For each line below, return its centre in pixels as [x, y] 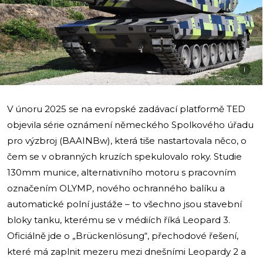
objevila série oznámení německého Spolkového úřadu [130, 124]
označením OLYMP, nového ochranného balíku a [116, 188]
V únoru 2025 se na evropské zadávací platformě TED [126, 109]
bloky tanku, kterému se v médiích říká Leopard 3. [119, 220]
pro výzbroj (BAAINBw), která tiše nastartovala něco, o [127, 140]
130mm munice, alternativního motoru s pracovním [122, 172]
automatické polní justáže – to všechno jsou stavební [124, 204]
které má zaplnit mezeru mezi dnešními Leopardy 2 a [127, 251]
